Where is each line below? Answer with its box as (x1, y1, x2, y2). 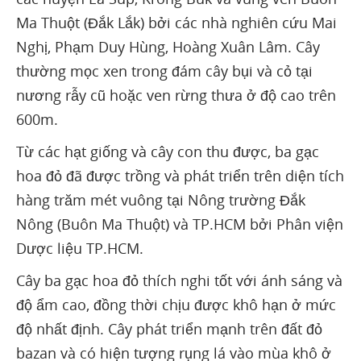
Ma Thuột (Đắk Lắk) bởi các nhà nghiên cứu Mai (16, 12, 337, 32)
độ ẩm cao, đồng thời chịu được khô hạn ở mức (16, 294, 336, 314)
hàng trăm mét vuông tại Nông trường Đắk (16, 189, 305, 210)
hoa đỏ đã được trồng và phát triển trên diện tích (16, 165, 344, 185)
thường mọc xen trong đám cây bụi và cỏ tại (16, 60, 313, 81)
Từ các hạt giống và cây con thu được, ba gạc (16, 141, 319, 161)
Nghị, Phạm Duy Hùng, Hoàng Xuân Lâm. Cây (16, 36, 320, 56)
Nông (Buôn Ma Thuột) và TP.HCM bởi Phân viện (16, 214, 343, 234)
